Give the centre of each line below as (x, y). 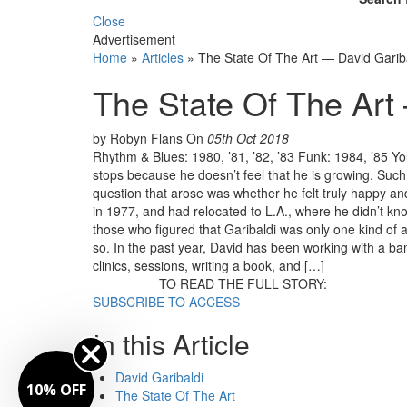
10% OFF (56, 389)
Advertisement (134, 39)
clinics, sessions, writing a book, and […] (208, 265)
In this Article (171, 343)
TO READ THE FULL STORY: (243, 283)
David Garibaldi (159, 377)
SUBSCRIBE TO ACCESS (166, 301)
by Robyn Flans (139, 138)
